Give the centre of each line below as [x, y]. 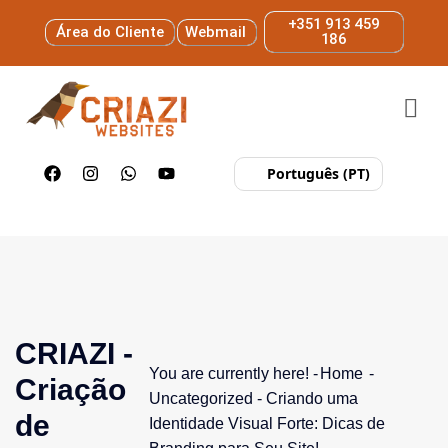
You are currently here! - [233, 373]
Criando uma [312, 398]
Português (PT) [318, 174]
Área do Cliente [109, 31]
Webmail [215, 31]
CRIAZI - [74, 354]
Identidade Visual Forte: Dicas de [267, 423]
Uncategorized [201, 398]
